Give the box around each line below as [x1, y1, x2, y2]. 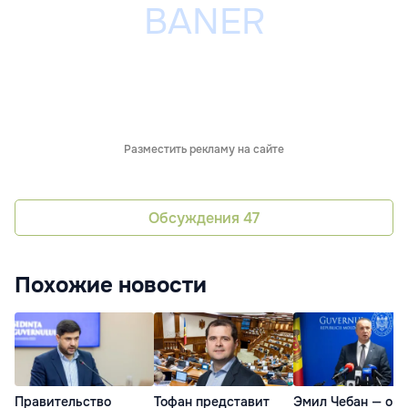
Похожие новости [15, 271, 207, 300]
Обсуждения [148, 208, 243, 228]
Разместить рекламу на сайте [124, 142, 284, 158]
